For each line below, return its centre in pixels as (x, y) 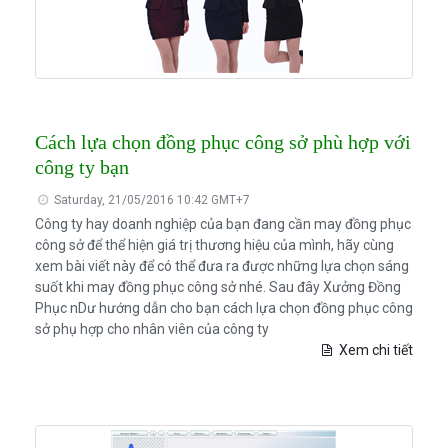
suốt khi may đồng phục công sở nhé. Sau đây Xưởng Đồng (217, 287)
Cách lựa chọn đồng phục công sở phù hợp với (222, 142)
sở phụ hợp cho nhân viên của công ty (151, 329)
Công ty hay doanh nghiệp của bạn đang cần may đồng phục (222, 224)
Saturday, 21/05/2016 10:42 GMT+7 (151, 200)
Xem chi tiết (375, 350)
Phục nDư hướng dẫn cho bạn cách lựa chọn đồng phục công (223, 308)
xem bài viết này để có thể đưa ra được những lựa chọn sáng (221, 266)
